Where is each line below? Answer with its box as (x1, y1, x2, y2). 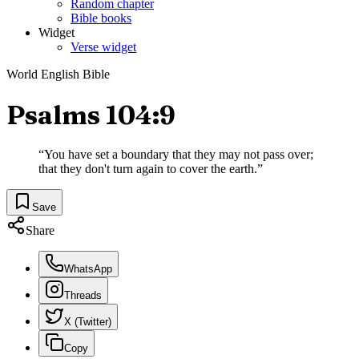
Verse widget (71, 40, 136, 54)
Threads (64, 289, 102, 302)
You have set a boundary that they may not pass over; (44, 147, 313, 162)
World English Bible (6, 67, 110, 82)
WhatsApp (64, 263, 112, 276)
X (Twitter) (64, 316, 111, 329)
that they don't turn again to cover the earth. (38, 162, 257, 176)
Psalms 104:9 (6, 99, 175, 131)
